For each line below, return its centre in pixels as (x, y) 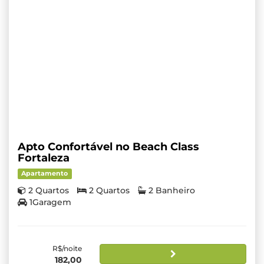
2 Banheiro (172, 191)
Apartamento (45, 174)
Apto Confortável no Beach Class (108, 147)
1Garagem (50, 202)
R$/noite (67, 249)
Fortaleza (44, 158)
